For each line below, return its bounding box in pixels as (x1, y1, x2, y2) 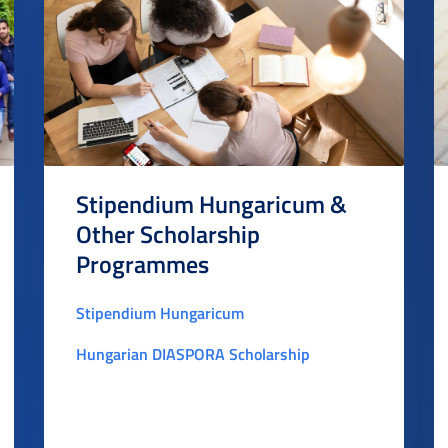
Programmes (76, 247, 209, 281)
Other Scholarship (76, 217, 260, 251)
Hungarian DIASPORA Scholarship (76, 342, 310, 365)
